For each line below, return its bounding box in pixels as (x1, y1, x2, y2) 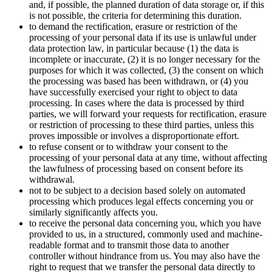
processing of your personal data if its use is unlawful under (29, 32, 256, 43)
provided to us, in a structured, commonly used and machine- (29, 229, 262, 240)
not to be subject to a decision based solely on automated (29, 185, 245, 196)
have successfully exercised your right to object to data (29, 87, 237, 98)
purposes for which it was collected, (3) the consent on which (29, 65, 263, 76)
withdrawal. (29, 174, 75, 185)
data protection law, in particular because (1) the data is (29, 43, 239, 54)
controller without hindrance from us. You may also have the (29, 251, 260, 262)
